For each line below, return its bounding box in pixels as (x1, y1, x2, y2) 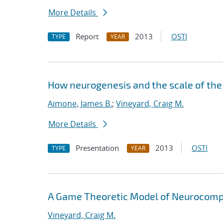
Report (76, 31, 99, 41)
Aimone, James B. (48, 98, 112, 109)
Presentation (76, 143, 119, 153)
